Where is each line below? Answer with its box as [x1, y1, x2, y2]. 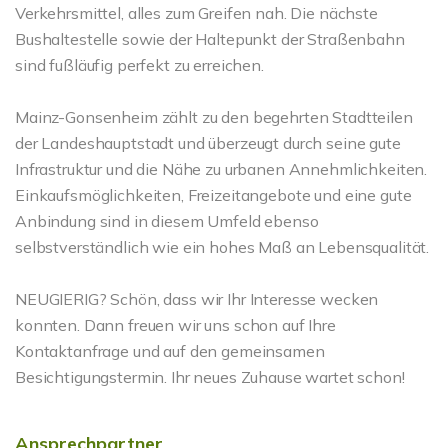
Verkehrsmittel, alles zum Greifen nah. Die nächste [15, 3, 378, 23]
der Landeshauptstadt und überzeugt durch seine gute [15, 133, 401, 153]
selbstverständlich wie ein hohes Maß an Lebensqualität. [15, 237, 430, 257]
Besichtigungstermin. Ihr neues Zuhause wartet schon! [15, 367, 405, 387]
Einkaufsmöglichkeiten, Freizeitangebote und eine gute [15, 185, 412, 205]
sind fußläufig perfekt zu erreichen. [15, 55, 264, 75]
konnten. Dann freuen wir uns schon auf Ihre [15, 315, 336, 335]
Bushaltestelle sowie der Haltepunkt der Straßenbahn [15, 29, 405, 49]
